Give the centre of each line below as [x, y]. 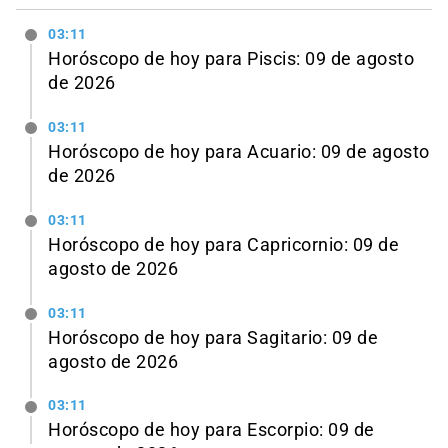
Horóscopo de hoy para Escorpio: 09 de [211, 430]
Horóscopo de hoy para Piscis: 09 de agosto [231, 59]
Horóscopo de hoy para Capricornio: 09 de [223, 244]
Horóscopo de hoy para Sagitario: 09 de [213, 337]
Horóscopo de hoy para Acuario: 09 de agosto [239, 151]
